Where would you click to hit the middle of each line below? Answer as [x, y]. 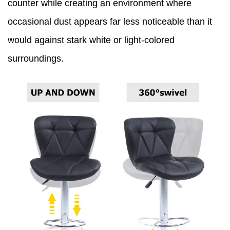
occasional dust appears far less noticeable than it [110, 22]
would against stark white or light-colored [91, 40]
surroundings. [36, 59]
